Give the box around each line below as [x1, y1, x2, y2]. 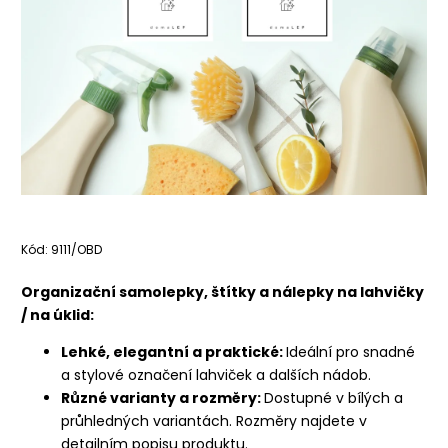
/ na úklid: [21, 304, 94, 325]
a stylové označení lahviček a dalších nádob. [61, 364, 371, 385]
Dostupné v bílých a [264, 387, 403, 408]
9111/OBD [51, 240, 102, 258]
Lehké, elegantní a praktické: [61, 341, 286, 362]
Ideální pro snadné [286, 341, 415, 362]
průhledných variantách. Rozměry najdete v [61, 410, 367, 431]
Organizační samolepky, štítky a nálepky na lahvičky [21, 281, 424, 302]
